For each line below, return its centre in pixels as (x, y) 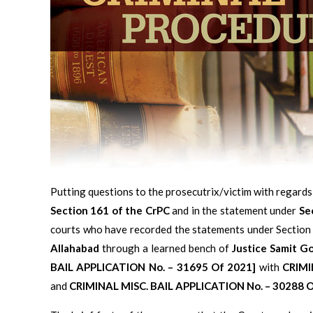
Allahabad (75, 248)
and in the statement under (234, 210)
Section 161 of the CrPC (110, 210)
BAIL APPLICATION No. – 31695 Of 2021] (153, 267)
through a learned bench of (166, 248)
